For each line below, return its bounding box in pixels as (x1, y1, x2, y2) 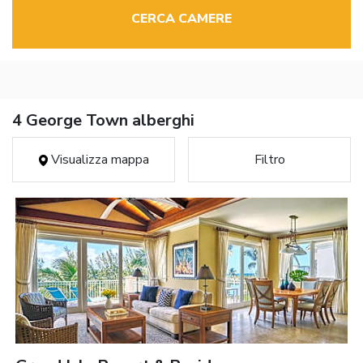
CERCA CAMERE (131, 10, 232, 28)
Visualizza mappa (47, 151, 149, 169)
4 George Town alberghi (12, 109, 194, 132)
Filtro (254, 151, 285, 169)
